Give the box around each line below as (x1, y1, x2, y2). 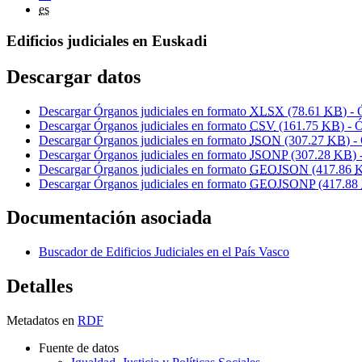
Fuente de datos (39, 341, 119, 356)
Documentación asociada (6, 207, 212, 229)
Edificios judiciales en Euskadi (6, 32, 207, 49)
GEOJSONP (250, 176, 315, 191)
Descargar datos (6, 65, 141, 87)
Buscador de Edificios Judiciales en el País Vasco (39, 245, 289, 259)
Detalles (6, 276, 73, 297)
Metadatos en (6, 314, 74, 328)
